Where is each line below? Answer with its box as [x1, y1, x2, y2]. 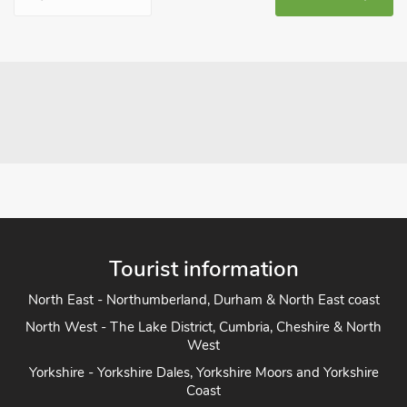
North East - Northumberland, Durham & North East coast [27, 290, 380, 309]
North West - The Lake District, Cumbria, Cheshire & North [25, 317, 382, 336]
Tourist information [108, 253, 299, 283]
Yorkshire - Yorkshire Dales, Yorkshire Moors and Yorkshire [28, 362, 379, 382]
